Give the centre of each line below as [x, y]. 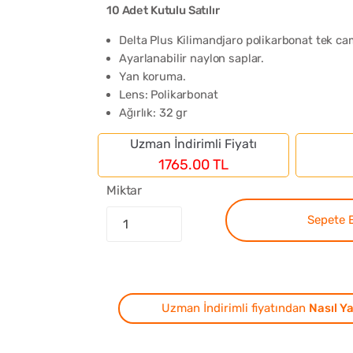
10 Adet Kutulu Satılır [163, 10]
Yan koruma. [152, 76]
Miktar [124, 191]
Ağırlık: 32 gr [154, 112]
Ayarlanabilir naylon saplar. [192, 58]
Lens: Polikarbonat [169, 94]
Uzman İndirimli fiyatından [235, 308]
